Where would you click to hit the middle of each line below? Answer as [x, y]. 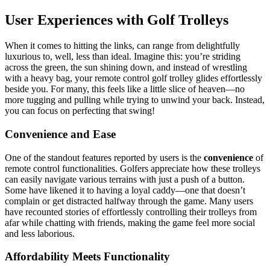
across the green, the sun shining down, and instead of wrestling [126, 67]
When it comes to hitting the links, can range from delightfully [122, 46]
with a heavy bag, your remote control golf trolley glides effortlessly [133, 78]
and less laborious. [40, 233]
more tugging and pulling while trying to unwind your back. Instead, [135, 100]
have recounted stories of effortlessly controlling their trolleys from [131, 212]
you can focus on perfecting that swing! [80, 111]
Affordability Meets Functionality [87, 257]
